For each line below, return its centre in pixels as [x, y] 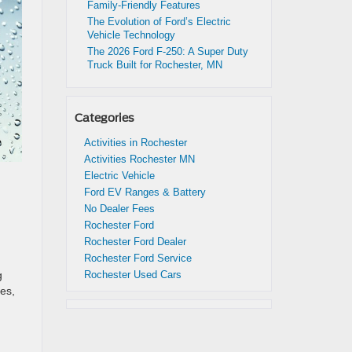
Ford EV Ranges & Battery [145, 192]
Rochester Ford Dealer [135, 242]
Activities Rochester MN [139, 159]
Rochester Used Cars [132, 275]
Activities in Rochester [135, 143]
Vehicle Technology [132, 35]
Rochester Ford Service [137, 258]
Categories [104, 118]
